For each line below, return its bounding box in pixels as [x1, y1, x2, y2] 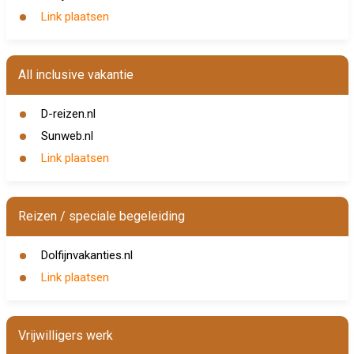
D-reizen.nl [40, 107, 96, 121]
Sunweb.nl [40, 129, 93, 143]
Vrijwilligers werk [17, 328, 113, 343]
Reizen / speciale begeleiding [17, 209, 185, 224]
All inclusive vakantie [17, 67, 134, 82]
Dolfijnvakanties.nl [40, 248, 133, 262]
